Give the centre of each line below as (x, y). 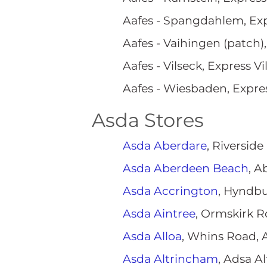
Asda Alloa (152, 236)
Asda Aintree (159, 214)
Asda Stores (148, 120)
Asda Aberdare (165, 146)
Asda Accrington (170, 191)
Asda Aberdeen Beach (186, 168)
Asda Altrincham (170, 259)
